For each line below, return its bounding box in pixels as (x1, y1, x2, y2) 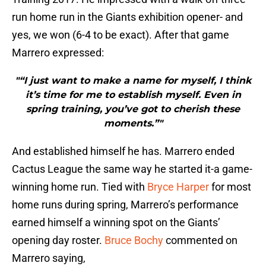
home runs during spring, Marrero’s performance (12, 198, 239, 211)
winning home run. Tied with (12, 180, 147, 194)
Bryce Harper (147, 180, 209, 194)
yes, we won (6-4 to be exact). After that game (12, 28, 229, 42)
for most (209, 180, 251, 194)
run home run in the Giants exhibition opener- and (12, 11, 243, 24)
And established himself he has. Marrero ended (12, 145, 235, 158)
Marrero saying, (12, 252, 85, 265)
